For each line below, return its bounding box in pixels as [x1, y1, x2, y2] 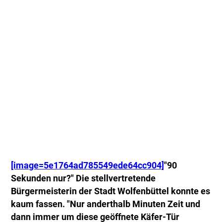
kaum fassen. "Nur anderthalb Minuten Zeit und [11, 199, 201, 210]
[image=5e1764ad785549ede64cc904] [11, 161, 165, 171]
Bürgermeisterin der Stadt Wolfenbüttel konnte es [11, 186, 211, 197]
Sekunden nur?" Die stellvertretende [11, 173, 156, 184]
